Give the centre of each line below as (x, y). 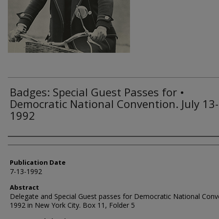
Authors (27, 145)
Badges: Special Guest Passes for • (97, 92)
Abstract (24, 187)
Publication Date (38, 162)
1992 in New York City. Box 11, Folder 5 (72, 205)
